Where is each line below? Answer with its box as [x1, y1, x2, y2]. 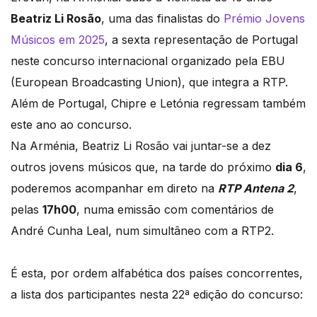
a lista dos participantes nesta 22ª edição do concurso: [11, 287, 303, 301]
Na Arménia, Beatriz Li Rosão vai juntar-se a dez [11, 138, 271, 153]
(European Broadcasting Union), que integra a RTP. [11, 74, 288, 89]
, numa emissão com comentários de [76, 202, 274, 217]
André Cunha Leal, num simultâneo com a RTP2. [11, 223, 274, 238]
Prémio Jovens [224, 11, 305, 25]
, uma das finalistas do [101, 11, 224, 25]
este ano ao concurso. [11, 117, 132, 132]
